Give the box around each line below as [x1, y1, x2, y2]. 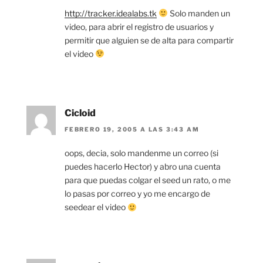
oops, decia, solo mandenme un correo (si [65, 148, 218, 159]
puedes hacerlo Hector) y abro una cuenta [65, 161, 221, 172]
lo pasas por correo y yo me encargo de [65, 188, 210, 199]
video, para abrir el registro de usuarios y [65, 21, 214, 32]
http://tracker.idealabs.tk [65, 8, 157, 18]
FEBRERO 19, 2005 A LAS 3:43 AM [65, 126, 200, 133]
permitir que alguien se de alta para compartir [65, 35, 234, 45]
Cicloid [65, 107, 96, 119]
